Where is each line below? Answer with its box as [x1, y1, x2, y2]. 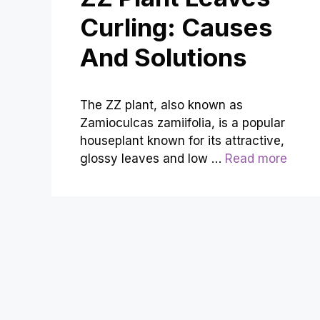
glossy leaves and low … [80, 151, 225, 166]
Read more [225, 151, 287, 166]
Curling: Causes [80, 12, 273, 43]
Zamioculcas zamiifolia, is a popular [80, 116, 285, 131]
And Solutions [80, 42, 247, 73]
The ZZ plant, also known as [80, 98, 243, 113]
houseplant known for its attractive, [80, 134, 284, 149]
